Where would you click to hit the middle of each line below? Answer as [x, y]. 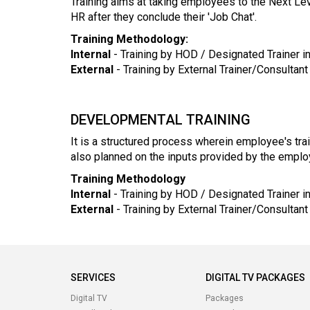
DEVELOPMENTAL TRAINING [161, 119]
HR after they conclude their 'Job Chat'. [164, 17]
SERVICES [93, 277]
